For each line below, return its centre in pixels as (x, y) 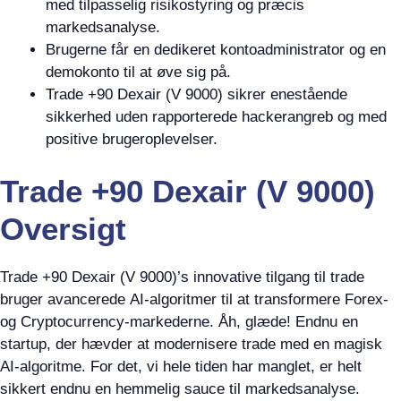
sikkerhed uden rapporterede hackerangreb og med (216, 116)
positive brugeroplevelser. (132, 139)
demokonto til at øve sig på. (138, 72)
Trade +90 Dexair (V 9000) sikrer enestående (196, 94)
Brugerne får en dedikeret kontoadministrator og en (216, 49)
